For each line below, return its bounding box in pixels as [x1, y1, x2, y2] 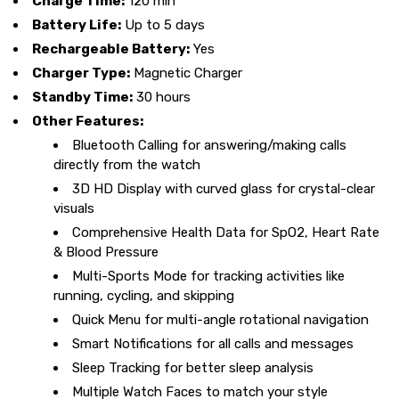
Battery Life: [32, 16, 121, 33]
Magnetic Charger [130, 64, 242, 81]
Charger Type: [32, 64, 130, 81]
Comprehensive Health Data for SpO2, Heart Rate [72, 224, 379, 240]
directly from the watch [53, 156, 200, 173]
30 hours [133, 88, 191, 105]
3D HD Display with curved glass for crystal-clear [72, 180, 375, 197]
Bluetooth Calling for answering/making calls [72, 136, 346, 153]
